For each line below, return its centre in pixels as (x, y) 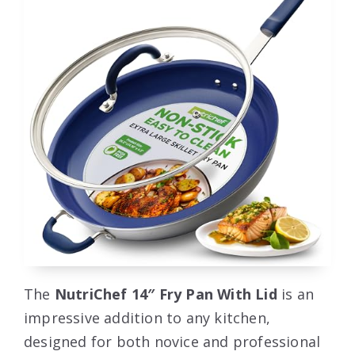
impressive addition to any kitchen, (147, 318)
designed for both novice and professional (172, 342)
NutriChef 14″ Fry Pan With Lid (166, 294)
